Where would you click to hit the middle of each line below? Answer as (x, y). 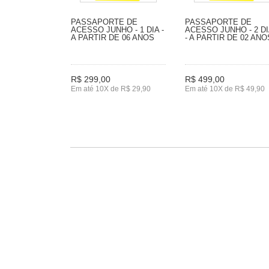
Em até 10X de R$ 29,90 (111, 89)
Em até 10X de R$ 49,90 (225, 89)
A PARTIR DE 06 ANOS (113, 37)
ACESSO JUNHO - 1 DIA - (117, 29)
